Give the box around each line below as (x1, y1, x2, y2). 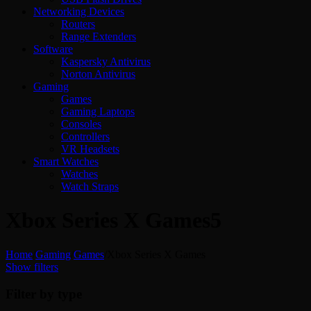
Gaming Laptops (61, 106, 135, 117)
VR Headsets (61, 143, 119, 155)
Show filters (6, 260, 58, 273)
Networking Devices (33, 6, 124, 17)
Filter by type (6, 286, 82, 301)
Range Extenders (61, 31, 136, 42)
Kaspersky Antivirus (61, 56, 151, 67)
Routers (61, 18, 95, 30)
